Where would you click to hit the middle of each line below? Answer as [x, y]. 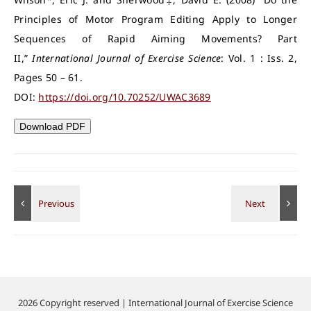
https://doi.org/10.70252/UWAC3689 [125, 97]
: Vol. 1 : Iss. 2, [259, 58]
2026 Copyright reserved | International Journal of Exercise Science [155, 303]
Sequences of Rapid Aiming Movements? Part [155, 39]
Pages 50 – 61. [48, 77]
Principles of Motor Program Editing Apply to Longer [155, 19]
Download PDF [52, 126]
